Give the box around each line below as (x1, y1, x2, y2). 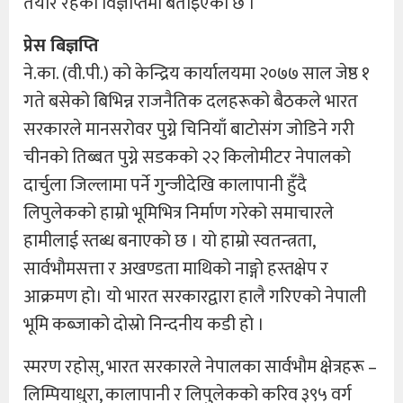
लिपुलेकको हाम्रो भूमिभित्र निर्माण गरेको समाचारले (23, 197, 334, 228)
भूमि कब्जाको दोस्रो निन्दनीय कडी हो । (23, 309, 264, 340)
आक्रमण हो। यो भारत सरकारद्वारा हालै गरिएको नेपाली (23, 281, 366, 312)
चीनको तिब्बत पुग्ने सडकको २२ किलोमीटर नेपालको (23, 141, 351, 173)
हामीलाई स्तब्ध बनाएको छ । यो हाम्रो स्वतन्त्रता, (23, 225, 315, 256)
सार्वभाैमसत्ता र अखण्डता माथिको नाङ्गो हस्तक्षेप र (23, 253, 328, 284)
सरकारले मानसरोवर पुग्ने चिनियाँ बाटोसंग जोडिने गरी (23, 113, 354, 145)
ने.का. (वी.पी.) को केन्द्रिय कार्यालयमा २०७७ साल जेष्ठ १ (23, 58, 370, 89)
